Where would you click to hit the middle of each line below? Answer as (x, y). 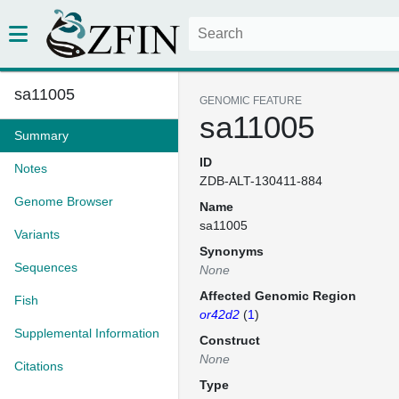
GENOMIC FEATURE (251, 101)
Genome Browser (64, 201)
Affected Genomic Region (278, 296)
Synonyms (232, 251)
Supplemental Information (87, 333)
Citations (39, 366)
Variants (37, 234)
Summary (41, 135)
